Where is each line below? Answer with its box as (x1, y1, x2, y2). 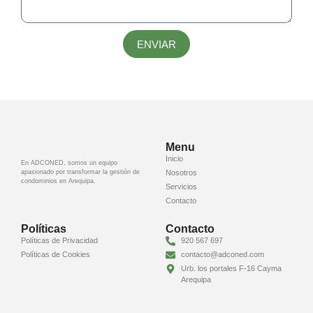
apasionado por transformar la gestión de (21, 168, 140, 175)
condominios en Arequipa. (21, 177, 96, 184)
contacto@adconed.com (181, 250, 264, 259)
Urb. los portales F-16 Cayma (181, 264, 282, 272)
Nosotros (165, 168, 197, 177)
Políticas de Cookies (21, 250, 90, 259)
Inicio (165, 154, 183, 163)
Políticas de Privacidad (21, 236, 98, 245)
